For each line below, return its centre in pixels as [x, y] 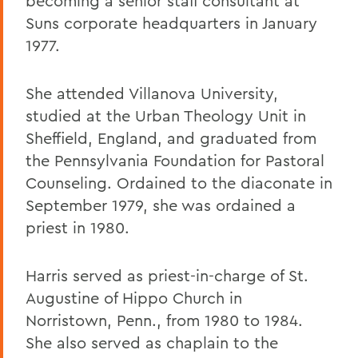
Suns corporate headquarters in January [171, 22]
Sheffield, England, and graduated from [171, 137]
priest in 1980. [78, 227]
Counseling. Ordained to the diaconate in [179, 182]
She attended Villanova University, [152, 93]
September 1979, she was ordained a [161, 205]
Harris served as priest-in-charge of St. [167, 275]
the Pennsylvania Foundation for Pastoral [175, 160]
